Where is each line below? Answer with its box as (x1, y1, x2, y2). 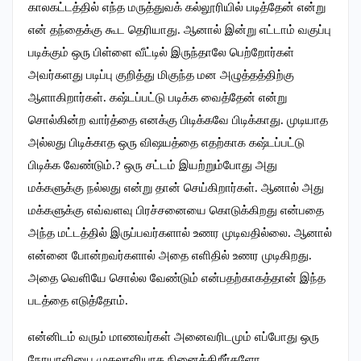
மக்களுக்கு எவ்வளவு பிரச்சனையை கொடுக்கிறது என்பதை (28, 204, 324, 218)
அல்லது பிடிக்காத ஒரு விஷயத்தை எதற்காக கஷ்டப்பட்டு (28, 136, 305, 150)
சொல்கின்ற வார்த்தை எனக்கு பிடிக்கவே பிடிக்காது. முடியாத (28, 114, 328, 127)
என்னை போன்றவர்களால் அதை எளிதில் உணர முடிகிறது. (28, 249, 312, 263)
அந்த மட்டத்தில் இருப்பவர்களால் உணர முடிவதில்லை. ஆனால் (28, 226, 332, 240)
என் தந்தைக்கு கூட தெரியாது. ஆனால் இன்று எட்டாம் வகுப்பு (28, 23, 331, 37)
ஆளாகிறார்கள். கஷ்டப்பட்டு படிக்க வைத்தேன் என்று (28, 91, 287, 105)
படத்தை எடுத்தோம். (28, 294, 128, 308)
